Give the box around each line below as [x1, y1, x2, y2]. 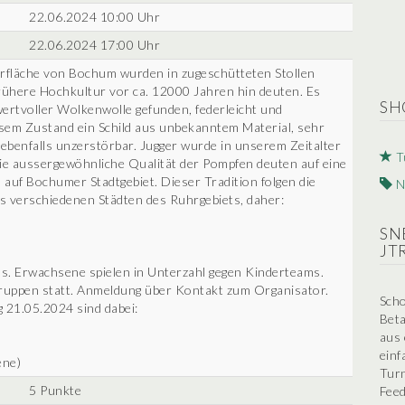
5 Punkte [29, 382, 81, 398]
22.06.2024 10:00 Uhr [29, 9, 160, 24]
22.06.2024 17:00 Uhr [29, 37, 160, 52]
